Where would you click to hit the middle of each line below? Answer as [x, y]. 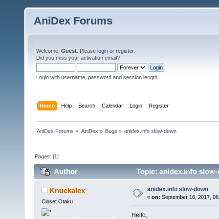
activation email [99, 58]
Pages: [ [45, 156]
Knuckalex [67, 191]
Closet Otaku [57, 202]
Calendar [113, 105]
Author [66, 172]
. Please [87, 51]
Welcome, [49, 51]
